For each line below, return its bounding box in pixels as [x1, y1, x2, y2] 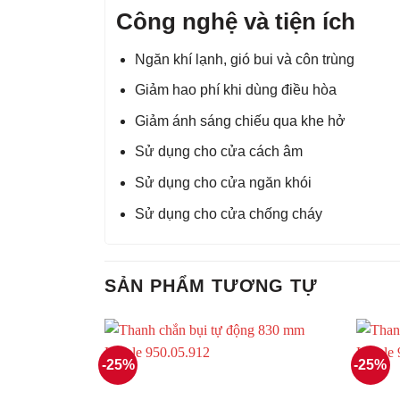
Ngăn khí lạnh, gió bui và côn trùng [134, 51, 354, 67]
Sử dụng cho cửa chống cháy [134, 205, 322, 221]
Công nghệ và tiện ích [116, 8, 355, 34]
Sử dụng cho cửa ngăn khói [134, 174, 312, 190]
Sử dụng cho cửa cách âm [134, 144, 303, 160]
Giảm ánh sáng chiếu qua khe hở [134, 112, 346, 129]
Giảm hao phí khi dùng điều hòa [134, 82, 337, 98]
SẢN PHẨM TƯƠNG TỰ [104, 276, 318, 296]
